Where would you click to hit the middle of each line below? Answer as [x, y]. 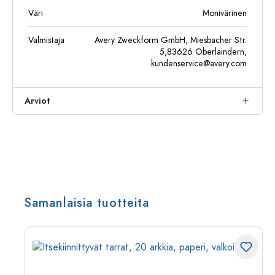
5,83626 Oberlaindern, [203, 52]
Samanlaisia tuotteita [87, 203]
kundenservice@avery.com [199, 64]
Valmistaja [46, 40]
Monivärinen [225, 13]
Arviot [37, 101]
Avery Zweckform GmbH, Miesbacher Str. [171, 40]
